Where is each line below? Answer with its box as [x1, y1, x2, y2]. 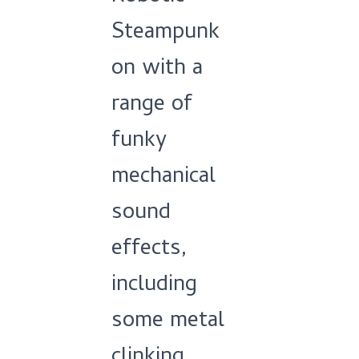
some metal [111, 304, 224, 341]
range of [111, 87, 192, 124]
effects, [111, 232, 188, 268]
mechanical [111, 159, 216, 196]
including [111, 268, 197, 305]
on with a [111, 51, 203, 88]
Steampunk [111, 15, 220, 52]
